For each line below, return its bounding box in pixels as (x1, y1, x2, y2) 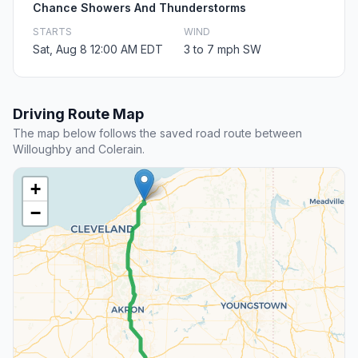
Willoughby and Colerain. (13, 142, 145, 157)
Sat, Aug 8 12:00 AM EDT (33, 42, 163, 57)
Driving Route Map (13, 105, 144, 123)
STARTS (33, 26, 72, 38)
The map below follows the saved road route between (13, 126, 302, 141)
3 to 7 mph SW (184, 42, 261, 57)
